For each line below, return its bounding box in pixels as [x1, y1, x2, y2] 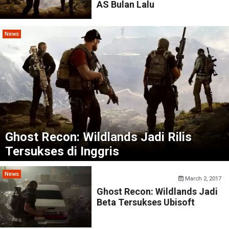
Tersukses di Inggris [5, 144, 119, 158]
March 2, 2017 [184, 175, 222, 182]
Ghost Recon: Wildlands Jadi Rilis [5, 130, 192, 144]
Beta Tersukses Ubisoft [97, 197, 195, 208]
